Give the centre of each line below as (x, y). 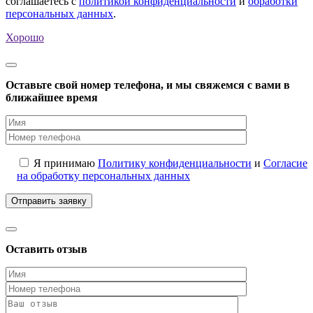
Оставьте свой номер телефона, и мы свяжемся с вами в (148, 85)
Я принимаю (66, 163)
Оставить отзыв (46, 249)
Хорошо (25, 37)
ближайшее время (52, 97)
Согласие (285, 163)
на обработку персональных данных (103, 175)
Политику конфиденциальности (175, 163)
